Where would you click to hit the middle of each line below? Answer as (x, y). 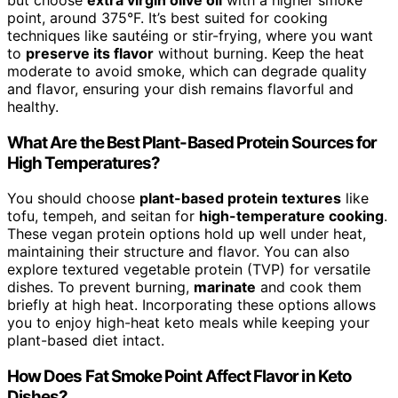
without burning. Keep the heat (259, 54)
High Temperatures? (84, 163)
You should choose (73, 199)
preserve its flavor (90, 54)
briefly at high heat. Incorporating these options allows (191, 305)
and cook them (309, 287)
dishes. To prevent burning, (100, 287)
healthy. (33, 107)
